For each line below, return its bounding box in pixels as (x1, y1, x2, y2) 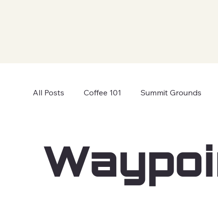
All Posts (33, 88, 65, 98)
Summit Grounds (141, 88, 202, 98)
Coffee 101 (84, 88, 122, 98)
